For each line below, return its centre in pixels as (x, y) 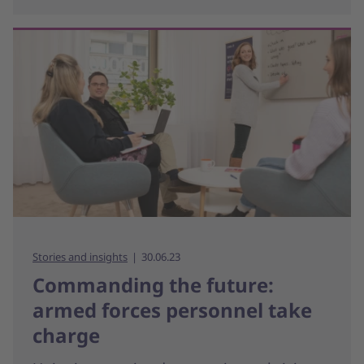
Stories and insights (80, 257)
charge (66, 336)
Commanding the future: (153, 285)
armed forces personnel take (172, 310)
